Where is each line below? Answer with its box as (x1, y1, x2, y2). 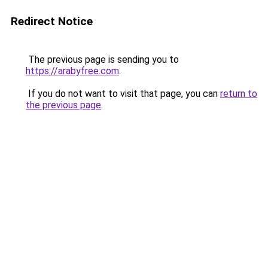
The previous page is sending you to (26, 54, 179, 65)
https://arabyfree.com (26, 65, 119, 77)
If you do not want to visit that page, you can (26, 88, 220, 99)
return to (220, 88, 257, 99)
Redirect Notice (11, 14, 93, 28)
